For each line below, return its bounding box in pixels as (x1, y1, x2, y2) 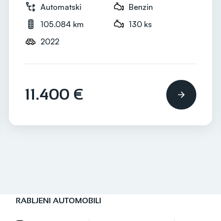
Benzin (129, 1, 153, 12)
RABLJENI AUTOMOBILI (15, 196, 101, 205)
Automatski (40, 1, 81, 12)
